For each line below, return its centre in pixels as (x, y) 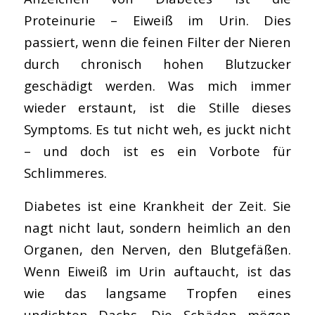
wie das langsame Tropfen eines (157, 293)
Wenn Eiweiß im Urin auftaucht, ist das (157, 271)
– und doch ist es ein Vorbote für (157, 151)
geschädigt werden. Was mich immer (157, 86)
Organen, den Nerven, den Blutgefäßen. (157, 249)
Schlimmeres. (65, 173)
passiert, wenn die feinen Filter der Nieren (157, 42)
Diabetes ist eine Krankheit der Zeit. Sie (157, 206)
